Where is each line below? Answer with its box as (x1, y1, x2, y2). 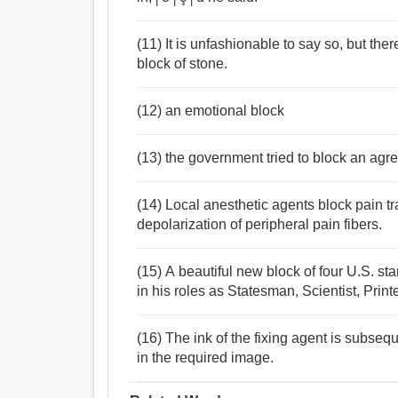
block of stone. (137, 56, 228, 72)
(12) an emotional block (137, 103, 285, 119)
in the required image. (137, 350, 275, 366)
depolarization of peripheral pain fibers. (137, 217, 383, 233)
